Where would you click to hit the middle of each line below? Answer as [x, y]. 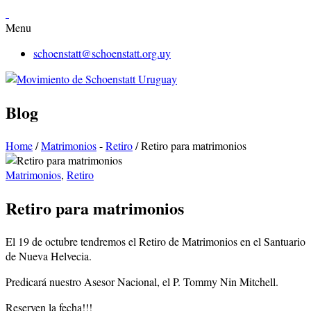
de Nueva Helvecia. [49, 255]
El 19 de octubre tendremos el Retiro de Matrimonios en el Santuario [155, 241]
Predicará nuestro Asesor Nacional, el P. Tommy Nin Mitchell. [142, 281]
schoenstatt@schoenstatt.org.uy [102, 53]
